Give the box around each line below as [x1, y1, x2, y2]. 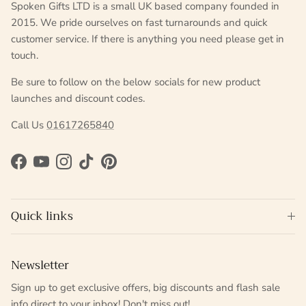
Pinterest [108, 161, 149, 176]
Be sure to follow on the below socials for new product [11, 75, 260, 89]
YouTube [40, 161, 79, 176]
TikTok [85, 161, 115, 176]
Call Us [11, 118, 46, 133]
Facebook [18, 161, 61, 176]
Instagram [63, 161, 109, 176]
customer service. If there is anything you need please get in [11, 32, 284, 46]
